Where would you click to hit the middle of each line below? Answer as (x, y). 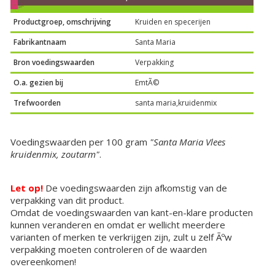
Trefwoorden (37, 103)
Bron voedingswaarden (54, 63)
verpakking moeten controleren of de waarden (109, 250)
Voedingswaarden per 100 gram (80, 142)
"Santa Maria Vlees (188, 142)
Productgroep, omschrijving (63, 22)
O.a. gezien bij (39, 83)
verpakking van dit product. (68, 200)
